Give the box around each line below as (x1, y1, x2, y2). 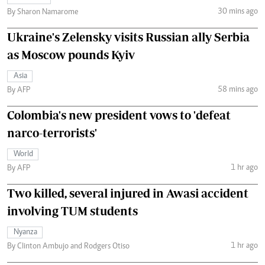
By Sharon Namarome (7, 8, 78, 17)
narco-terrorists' (7, 126, 97, 140)
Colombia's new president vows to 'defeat (7, 108, 231, 122)
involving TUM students (7, 204, 138, 218)
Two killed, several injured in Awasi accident (7, 186, 248, 201)
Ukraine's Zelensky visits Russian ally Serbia (7, 30, 250, 44)
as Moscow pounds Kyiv (7, 48, 135, 62)
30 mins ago (217, 7, 258, 16)
